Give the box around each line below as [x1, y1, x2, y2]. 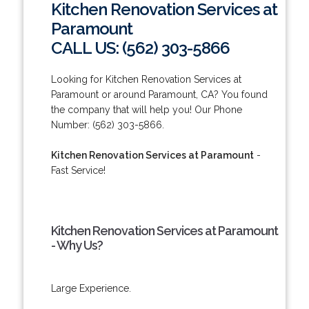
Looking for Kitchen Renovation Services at [50, 73, 241, 85]
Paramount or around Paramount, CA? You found [50, 88, 268, 100]
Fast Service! [50, 164, 106, 176]
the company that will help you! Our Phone [50, 103, 242, 115]
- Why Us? [50, 237, 103, 252]
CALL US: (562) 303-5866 [50, 37, 230, 58]
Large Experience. [50, 282, 131, 294]
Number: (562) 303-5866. [50, 119, 164, 130]
